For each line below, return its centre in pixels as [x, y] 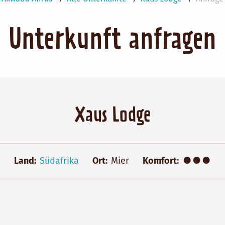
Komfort [160, 160]
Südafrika [59, 160]
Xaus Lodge [113, 116]
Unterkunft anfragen [113, 41]
